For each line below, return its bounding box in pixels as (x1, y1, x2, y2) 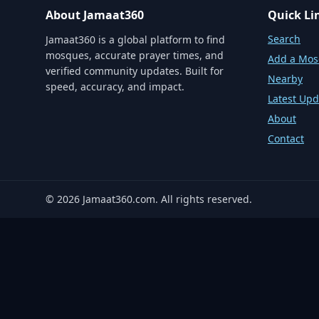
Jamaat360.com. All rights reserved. (80, 192, 252, 206)
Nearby (268, 72, 303, 85)
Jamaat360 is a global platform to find (46, 33, 225, 46)
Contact (268, 132, 304, 145)
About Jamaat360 (46, 7, 144, 23)
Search (268, 32, 300, 46)
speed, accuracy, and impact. (46, 80, 184, 93)
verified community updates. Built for (46, 64, 224, 78)
